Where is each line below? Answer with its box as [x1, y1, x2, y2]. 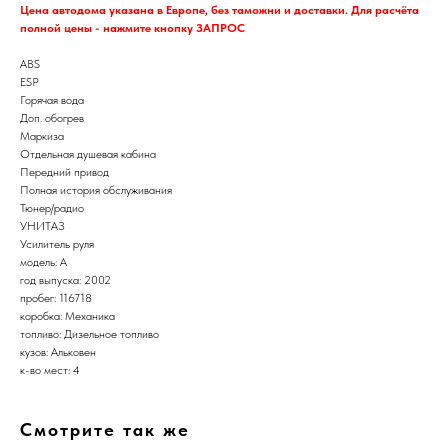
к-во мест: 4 [20, 362, 80, 377]
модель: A [20, 254, 67, 269]
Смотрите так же [20, 418, 190, 440]
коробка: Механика [20, 308, 115, 323]
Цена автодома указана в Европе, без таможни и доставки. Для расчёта [20, 2, 419, 17]
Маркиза [20, 128, 64, 143]
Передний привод [20, 164, 109, 179]
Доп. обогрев [20, 110, 84, 125]
